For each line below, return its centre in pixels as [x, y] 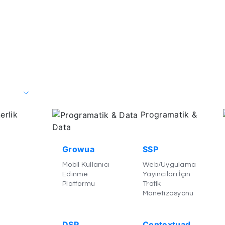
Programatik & [167, 114]
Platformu [79, 184]
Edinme [75, 175]
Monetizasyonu [168, 194]
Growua [78, 149]
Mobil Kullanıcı [86, 165]
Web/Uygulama [169, 165]
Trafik [152, 184]
